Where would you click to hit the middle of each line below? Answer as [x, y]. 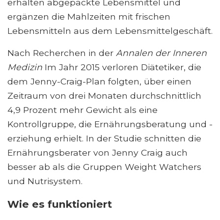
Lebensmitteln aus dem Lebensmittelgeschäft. [110, 31]
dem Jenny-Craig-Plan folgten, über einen [99, 82]
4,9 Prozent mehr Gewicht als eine [82, 110]
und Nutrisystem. [45, 181]
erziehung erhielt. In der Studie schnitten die [104, 138]
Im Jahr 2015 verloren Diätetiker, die [122, 67]
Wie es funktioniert [60, 204]
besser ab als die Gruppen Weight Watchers [104, 167]
